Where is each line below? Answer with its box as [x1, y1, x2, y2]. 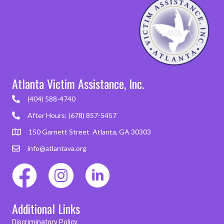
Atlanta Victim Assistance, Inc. [12, 74, 144, 93]
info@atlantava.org [27, 144, 86, 153]
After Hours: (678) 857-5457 [27, 111, 116, 120]
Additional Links [12, 199, 80, 218]
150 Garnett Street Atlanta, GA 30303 [28, 127, 151, 136]
